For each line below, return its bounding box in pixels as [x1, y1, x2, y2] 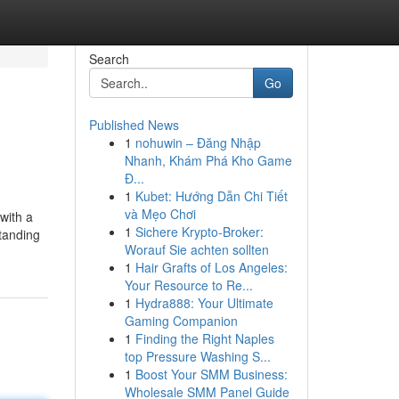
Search [88, 50, 129, 68]
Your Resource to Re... [124, 276, 253, 294]
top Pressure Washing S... [124, 347, 271, 365]
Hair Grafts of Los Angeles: [134, 258, 288, 276]
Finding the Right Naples [134, 330, 274, 347]
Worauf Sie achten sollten [124, 240, 269, 258]
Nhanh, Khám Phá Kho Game [124, 151, 292, 169]
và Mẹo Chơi [124, 205, 196, 223]
